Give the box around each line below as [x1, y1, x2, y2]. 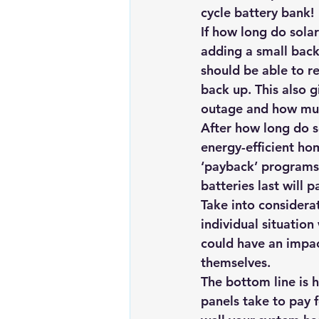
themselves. [201, 254, 271, 271]
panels [201, 293, 243, 309]
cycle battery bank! [201, 4, 314, 21]
